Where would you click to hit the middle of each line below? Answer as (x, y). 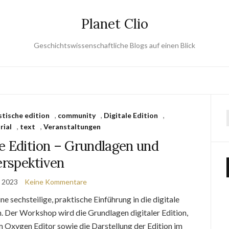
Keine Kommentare (56, 182)
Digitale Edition (131, 115)
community (76, 115)
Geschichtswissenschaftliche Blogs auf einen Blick (114, 45)
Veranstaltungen (72, 127)
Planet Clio (114, 24)
